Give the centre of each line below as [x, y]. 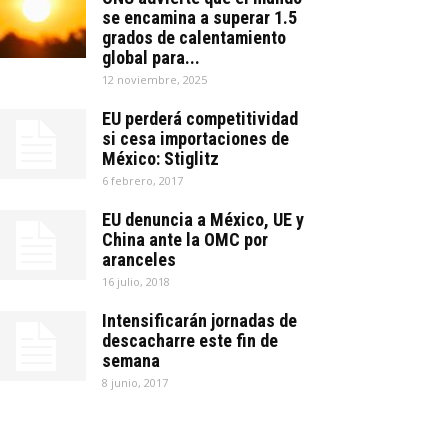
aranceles [139, 259]
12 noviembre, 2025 [154, 79]
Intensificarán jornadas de [199, 320]
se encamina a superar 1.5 [199, 17]
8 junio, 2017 [135, 382]
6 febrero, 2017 [142, 180]
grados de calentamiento [194, 37]
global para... [151, 57]
